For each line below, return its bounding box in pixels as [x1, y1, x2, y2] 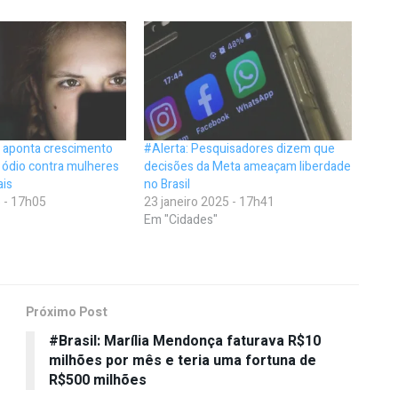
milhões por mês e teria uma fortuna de [49, 349, 316, 371]
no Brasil [144, 174, 191, 194]
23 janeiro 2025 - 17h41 [144, 192, 275, 211]
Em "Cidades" [144, 210, 219, 229]
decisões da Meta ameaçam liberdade [144, 156, 352, 176]
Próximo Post [26, 302, 107, 322]
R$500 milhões [49, 369, 147, 391]
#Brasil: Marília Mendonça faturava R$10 [49, 330, 321, 352]
